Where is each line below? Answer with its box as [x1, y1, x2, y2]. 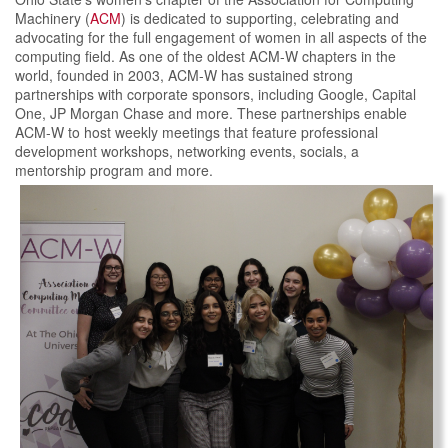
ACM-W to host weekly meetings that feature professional [15, 122, 378, 142]
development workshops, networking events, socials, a [15, 141, 359, 161]
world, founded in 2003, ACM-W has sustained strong [15, 65, 353, 85]
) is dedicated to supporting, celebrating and [121, 8, 399, 28]
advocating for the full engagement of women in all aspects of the [15, 27, 427, 47]
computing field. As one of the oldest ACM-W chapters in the [15, 46, 396, 66]
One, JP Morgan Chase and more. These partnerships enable [15, 103, 407, 123]
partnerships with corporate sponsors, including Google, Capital [15, 84, 416, 104]
